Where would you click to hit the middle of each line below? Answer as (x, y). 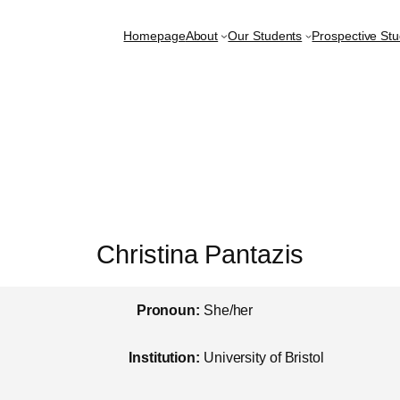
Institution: (164, 358)
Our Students (265, 36)
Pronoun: (168, 310)
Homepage (154, 36)
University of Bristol (263, 358)
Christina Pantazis (200, 255)
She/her (228, 310)
